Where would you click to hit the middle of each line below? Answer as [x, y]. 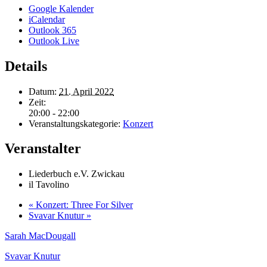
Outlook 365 [52, 30]
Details [26, 66]
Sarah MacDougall [40, 236]
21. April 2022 [86, 91]
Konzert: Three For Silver [83, 205]
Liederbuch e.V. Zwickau [77, 174]
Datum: [43, 91]
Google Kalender [61, 8]
